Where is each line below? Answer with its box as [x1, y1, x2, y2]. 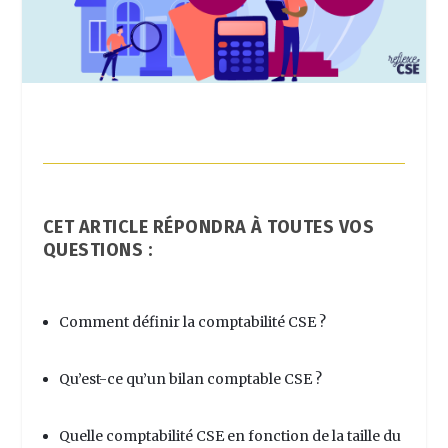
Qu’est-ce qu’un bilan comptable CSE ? [58, 369, 325, 388]
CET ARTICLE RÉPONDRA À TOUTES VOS [42, 215, 375, 238]
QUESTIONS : [42, 238, 153, 261]
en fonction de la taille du [223, 426, 401, 445]
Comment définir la [58, 313, 198, 332]
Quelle [58, 426, 106, 445]
